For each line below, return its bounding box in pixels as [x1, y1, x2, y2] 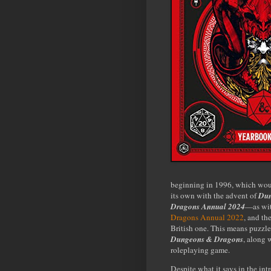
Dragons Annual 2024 [171, 200, 245, 212]
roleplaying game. [171, 244, 230, 255]
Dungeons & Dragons [171, 233, 243, 244]
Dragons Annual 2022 [171, 211, 244, 223]
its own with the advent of [171, 189, 256, 201]
